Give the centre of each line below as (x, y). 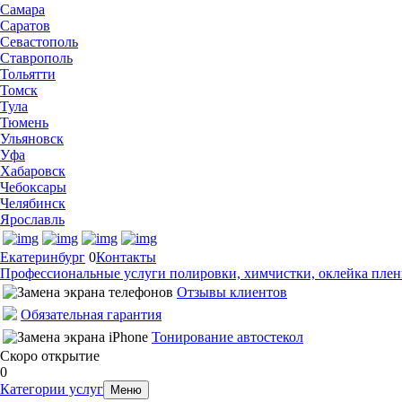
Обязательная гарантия (91, 315)
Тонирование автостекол (227, 337)
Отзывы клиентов (232, 292)
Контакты (126, 257)
